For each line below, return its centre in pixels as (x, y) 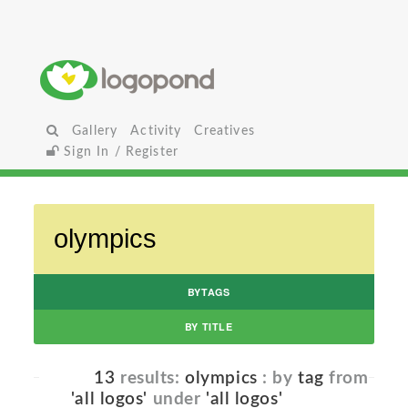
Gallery (95, 131)
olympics (221, 379)
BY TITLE (209, 327)
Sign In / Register (119, 152)
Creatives (224, 131)
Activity (156, 131)
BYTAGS (209, 291)
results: (150, 379)
